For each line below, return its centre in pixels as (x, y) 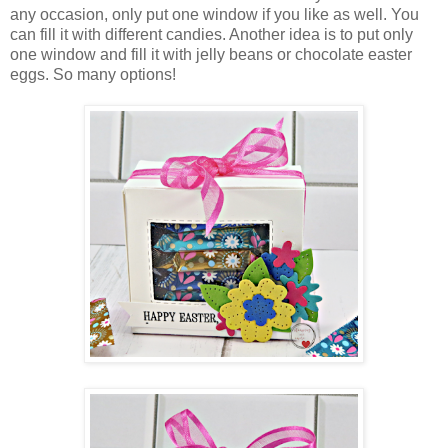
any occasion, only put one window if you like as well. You (214, 15)
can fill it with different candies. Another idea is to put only (211, 35)
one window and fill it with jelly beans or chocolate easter (211, 55)
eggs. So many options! (93, 75)
